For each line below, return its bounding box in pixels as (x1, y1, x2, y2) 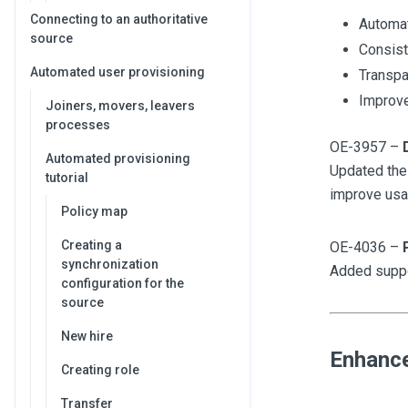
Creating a (61, 238, 122, 252)
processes (46, 117, 110, 132)
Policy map (61, 204, 127, 219)
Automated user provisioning (30, 65, 205, 79)
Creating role (61, 362, 139, 377)
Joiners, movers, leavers (46, 98, 195, 113)
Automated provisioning (46, 151, 190, 166)
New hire (61, 329, 113, 343)
